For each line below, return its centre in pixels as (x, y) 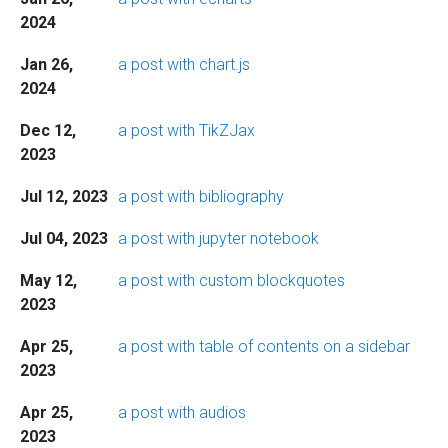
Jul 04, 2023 (63, 238)
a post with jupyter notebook (218, 238)
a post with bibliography (200, 196)
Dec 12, (47, 130)
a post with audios (181, 412)
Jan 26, (46, 64)
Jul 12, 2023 (63, 196)
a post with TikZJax (186, 130)
